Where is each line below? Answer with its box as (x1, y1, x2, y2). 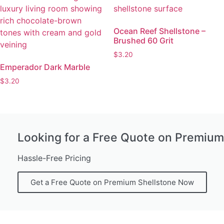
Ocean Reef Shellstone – (113, 26, 206, 36)
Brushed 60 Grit (113, 35, 174, 46)
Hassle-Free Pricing (17, 152, 91, 163)
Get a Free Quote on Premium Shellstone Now (30, 177, 194, 187)
